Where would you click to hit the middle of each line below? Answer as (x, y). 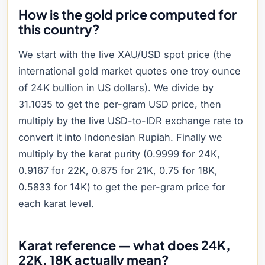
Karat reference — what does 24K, (125, 245)
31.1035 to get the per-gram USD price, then (120, 104)
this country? (59, 29)
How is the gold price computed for (127, 14)
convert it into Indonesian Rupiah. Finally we (120, 137)
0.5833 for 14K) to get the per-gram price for (122, 187)
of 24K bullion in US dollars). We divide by (116, 88)
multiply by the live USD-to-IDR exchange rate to (131, 121)
